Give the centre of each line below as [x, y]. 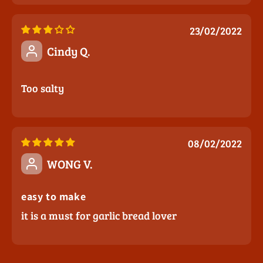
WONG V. [70, 164]
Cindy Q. [69, 51]
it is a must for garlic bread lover [99, 216]
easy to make [54, 197]
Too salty [43, 88]
